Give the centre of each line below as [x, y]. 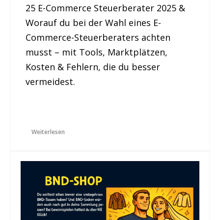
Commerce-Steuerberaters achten [98, 37]
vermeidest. [51, 81]
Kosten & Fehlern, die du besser [93, 67]
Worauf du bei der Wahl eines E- [94, 22]
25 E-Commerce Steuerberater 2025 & [106, 8]
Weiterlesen [48, 132]
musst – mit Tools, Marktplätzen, [97, 52]
